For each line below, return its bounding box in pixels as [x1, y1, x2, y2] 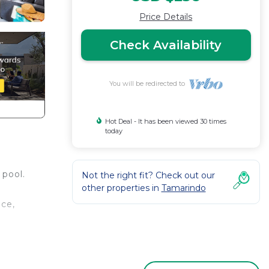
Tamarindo [161, 183, 206, 193]
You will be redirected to [109, 79, 189, 88]
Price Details [139, 11, 193, 22]
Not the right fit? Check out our [81, 170, 215, 181]
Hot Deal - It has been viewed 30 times [104, 117, 226, 125]
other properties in [81, 183, 162, 193]
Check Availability [110, 38, 222, 52]
